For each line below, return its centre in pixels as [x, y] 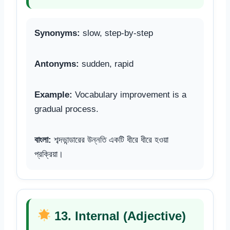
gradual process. [66, 109]
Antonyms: [57, 64]
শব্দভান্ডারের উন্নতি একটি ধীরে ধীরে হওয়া [110, 140]
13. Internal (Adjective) [119, 216]
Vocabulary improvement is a [129, 94]
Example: [53, 94]
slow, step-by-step [117, 33]
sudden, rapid [106, 64]
